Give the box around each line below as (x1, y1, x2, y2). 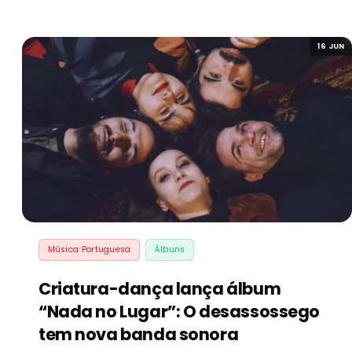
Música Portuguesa (47, 244, 131, 256)
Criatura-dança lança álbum (38, 277, 281, 301)
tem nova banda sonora (38, 323, 239, 346)
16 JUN (317, 40, 345, 51)
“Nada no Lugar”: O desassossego (38, 300, 320, 324)
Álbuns (154, 244, 185, 256)
